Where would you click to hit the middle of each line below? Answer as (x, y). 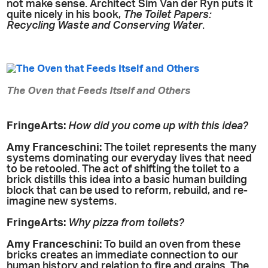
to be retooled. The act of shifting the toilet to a (123, 169)
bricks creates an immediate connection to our (123, 255)
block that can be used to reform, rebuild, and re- (127, 191)
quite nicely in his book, (65, 15)
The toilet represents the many (179, 148)
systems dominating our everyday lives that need (130, 159)
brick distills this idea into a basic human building (127, 180)
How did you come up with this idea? (158, 126)
